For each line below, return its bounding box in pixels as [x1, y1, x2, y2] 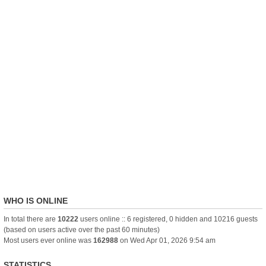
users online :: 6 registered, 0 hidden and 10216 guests [78, 215, 258, 223]
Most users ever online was [4, 236, 93, 245]
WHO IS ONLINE [4, 196, 68, 205]
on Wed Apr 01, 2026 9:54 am [118, 236, 216, 245]
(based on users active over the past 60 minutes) [4, 226, 160, 234]
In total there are [4, 215, 58, 223]
